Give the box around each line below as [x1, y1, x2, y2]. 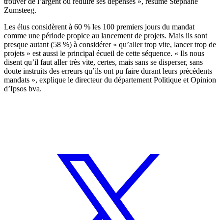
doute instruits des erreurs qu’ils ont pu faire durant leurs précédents [4, 66, 212, 75]
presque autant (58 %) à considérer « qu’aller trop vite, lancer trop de [4, 40, 216, 49]
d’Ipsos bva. [4, 84, 42, 93]
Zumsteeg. [4, 5, 36, 14]
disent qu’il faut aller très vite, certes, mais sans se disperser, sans [4, 57, 203, 66]
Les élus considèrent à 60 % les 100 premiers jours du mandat [4, 22, 194, 31]
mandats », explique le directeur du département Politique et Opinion [4, 75, 216, 84]
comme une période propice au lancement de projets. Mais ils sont [4, 31, 207, 40]
